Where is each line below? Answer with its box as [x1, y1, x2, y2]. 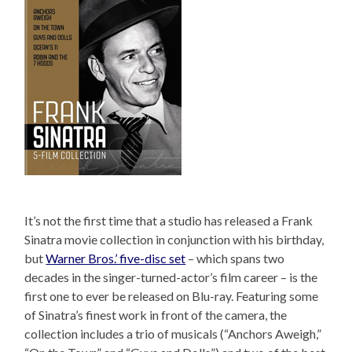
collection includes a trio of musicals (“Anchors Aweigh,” [24, 325, 322, 341]
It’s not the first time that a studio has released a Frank [24, 212, 313, 228]
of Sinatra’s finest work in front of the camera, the [24, 306, 288, 322]
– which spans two [185, 250, 285, 266]
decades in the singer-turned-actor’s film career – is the [24, 269, 318, 284]
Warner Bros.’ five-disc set [46, 250, 186, 266]
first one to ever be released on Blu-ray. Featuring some [24, 288, 319, 303]
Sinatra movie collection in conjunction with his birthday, [24, 231, 324, 247]
